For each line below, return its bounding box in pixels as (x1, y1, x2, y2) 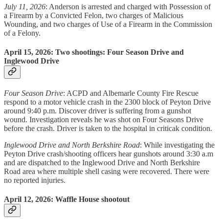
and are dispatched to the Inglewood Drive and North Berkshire (4, 158, 200, 167)
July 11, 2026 (4, 2, 45, 11)
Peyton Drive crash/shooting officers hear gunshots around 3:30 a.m (4, 150, 213, 158)
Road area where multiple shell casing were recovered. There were (4, 167, 209, 176)
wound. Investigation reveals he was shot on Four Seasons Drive (4, 115, 203, 124)
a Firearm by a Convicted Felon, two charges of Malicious (4, 11, 183, 20)
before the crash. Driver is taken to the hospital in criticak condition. (4, 124, 212, 133)
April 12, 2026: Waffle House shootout (4, 195, 130, 204)
